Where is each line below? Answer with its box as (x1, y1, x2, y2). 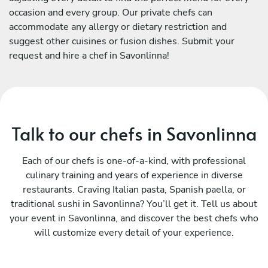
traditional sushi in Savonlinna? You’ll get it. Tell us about (11, 197, 257, 211)
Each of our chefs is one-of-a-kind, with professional (22, 154, 246, 167)
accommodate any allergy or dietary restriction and (9, 20, 227, 33)
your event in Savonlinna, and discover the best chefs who (10, 211, 258, 225)
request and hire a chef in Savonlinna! (9, 48, 169, 62)
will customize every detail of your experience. (34, 226, 234, 239)
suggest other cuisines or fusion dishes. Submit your (9, 34, 234, 48)
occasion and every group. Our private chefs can (9, 5, 212, 19)
